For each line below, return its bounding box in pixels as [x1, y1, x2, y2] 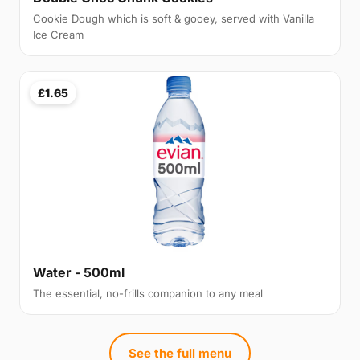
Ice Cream [33, 28, 84, 42]
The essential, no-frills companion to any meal [33, 287, 263, 301]
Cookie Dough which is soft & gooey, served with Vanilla [33, 12, 314, 26]
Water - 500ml [33, 264, 125, 281]
